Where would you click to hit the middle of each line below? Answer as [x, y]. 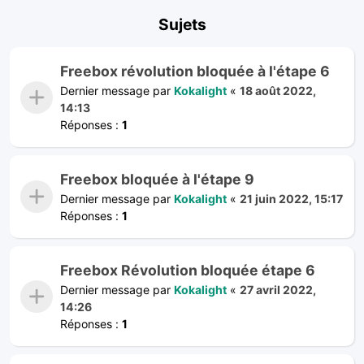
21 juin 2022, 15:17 [291, 198]
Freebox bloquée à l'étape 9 [157, 179]
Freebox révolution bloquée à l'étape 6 [195, 71]
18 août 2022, [278, 90]
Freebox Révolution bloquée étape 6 [188, 270]
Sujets [182, 24]
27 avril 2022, [278, 289]
